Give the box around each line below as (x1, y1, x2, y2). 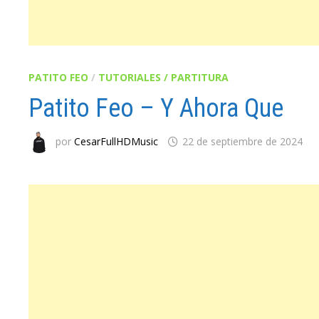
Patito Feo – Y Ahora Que (28, 93, 284, 123)
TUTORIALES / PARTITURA (98, 70, 229, 84)
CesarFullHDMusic (74, 134, 159, 148)
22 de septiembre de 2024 (182, 134, 303, 148)
